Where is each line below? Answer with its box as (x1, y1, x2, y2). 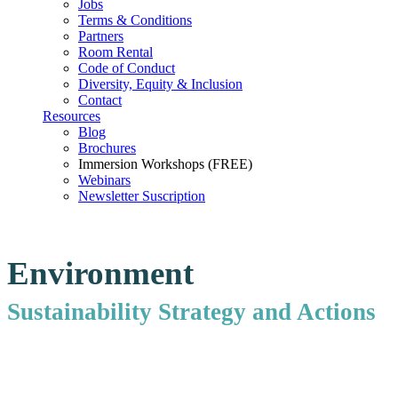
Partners (78, 28, 123, 44)
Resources (43, 108, 100, 123)
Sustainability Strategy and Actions (7, 298, 376, 326)
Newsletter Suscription (78, 188, 205, 203)
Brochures (78, 140, 136, 155)
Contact (78, 92, 122, 107)
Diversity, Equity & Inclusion (78, 76, 243, 92)
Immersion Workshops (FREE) (78, 156, 252, 171)
